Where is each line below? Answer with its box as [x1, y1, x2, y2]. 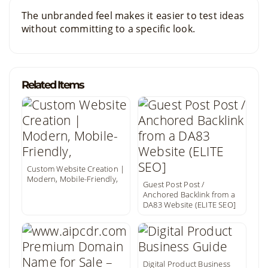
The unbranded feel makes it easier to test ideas [22, 9, 245, 22]
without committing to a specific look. [22, 22, 195, 35]
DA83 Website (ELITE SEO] [143, 199, 236, 210]
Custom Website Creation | [27, 163, 125, 174]
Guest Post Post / [143, 179, 205, 190]
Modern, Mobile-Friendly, [27, 173, 118, 184]
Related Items [22, 78, 84, 92]
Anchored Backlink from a [143, 189, 236, 200]
